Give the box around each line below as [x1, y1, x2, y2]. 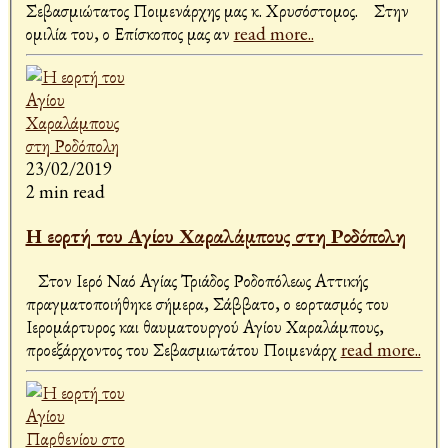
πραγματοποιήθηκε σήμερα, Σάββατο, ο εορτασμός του [25, 292, 389, 316]
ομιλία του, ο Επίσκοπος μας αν [25, 22, 234, 46]
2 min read [25, 180, 105, 204]
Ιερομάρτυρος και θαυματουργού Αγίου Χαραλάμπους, [25, 315, 384, 339]
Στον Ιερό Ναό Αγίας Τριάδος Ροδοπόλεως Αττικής [25, 269, 368, 293]
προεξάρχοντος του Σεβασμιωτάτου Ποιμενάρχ [25, 338, 341, 362]
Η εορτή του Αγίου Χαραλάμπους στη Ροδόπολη [25, 223, 406, 250]
